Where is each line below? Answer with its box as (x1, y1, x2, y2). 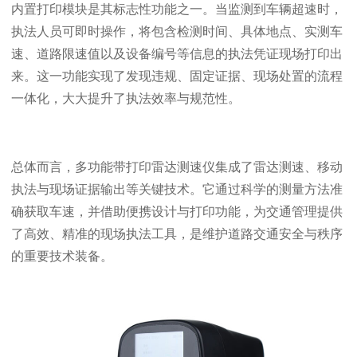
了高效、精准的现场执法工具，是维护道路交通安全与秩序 (11, 226, 343, 241)
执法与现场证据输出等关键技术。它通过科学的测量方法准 (11, 182, 343, 196)
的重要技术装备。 (11, 249, 113, 263)
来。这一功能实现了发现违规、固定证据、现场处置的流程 (11, 69, 343, 83)
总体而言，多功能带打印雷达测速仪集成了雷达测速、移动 (11, 159, 343, 174)
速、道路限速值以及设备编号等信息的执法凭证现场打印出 (11, 46, 343, 61)
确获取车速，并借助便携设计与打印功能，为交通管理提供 (11, 204, 343, 218)
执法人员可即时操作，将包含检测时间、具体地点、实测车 (11, 24, 343, 38)
